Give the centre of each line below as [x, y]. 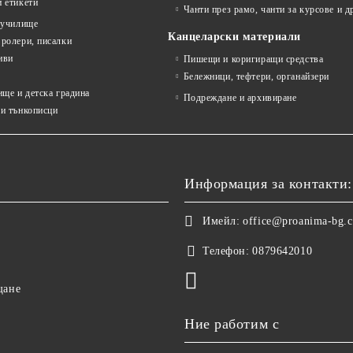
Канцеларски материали [234, 37]
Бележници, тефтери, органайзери [256, 76]
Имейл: [221, 221]
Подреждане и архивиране [240, 98]
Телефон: [226, 251]
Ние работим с [232, 324]
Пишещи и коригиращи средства [253, 59]
